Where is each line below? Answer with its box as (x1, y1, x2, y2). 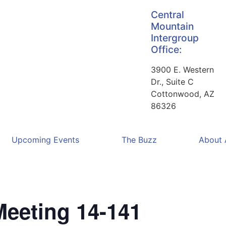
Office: (151, 43, 182, 55)
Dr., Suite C (151, 77, 194, 87)
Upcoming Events (11, 135, 79, 145)
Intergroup (151, 32, 199, 44)
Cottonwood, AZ (151, 89, 214, 99)
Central (151, 9, 184, 21)
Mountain (151, 20, 194, 32)
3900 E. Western (151, 65, 214, 75)
